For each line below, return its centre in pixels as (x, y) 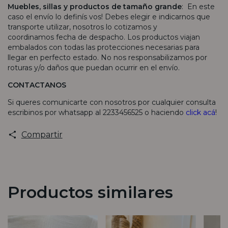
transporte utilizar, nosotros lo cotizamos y (82, 27)
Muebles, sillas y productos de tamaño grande (95, 6)
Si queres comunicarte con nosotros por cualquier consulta (112, 102)
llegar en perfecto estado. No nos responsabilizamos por (107, 57)
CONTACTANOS (38, 85)
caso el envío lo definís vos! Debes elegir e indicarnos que (109, 17)
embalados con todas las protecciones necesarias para (104, 47)
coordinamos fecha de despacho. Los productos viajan (104, 37)
